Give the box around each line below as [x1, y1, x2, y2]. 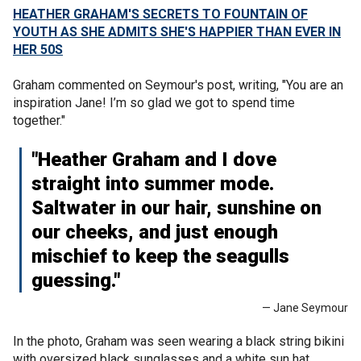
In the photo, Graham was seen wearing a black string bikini [13, 333, 344, 349]
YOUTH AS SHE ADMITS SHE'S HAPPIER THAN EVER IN [13, 23, 341, 39]
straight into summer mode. [31, 172, 274, 195]
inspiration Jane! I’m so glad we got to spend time [13, 94, 295, 110]
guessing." [31, 268, 120, 292]
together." [13, 112, 65, 128]
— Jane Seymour [262, 301, 348, 314]
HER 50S [13, 41, 63, 57]
